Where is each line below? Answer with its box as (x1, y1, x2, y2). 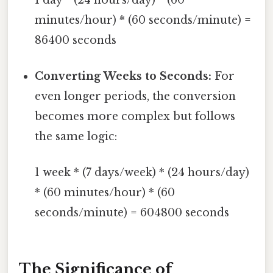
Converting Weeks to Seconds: (35, 69, 212, 83)
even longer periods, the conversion (35, 89, 236, 103)
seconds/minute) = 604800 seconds (35, 206, 230, 220)
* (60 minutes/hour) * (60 (35, 186, 175, 200)
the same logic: (35, 129, 118, 143)
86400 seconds (35, 33, 117, 47)
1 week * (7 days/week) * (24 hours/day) (35, 166, 250, 180)
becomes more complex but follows (35, 109, 236, 123)
